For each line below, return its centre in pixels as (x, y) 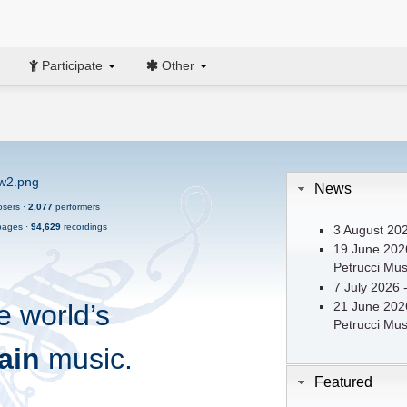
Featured (344, 381)
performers (76, 207)
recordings (84, 227)
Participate (72, 65)
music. (86, 358)
